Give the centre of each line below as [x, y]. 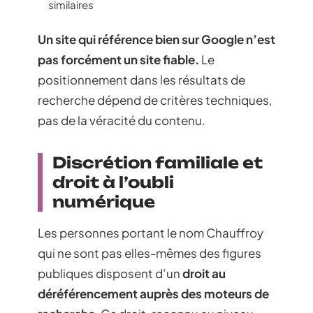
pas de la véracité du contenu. [122, 121]
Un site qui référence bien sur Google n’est [156, 39]
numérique [104, 202]
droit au [204, 274]
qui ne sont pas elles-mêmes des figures [150, 253]
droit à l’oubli [113, 182]
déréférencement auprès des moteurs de [153, 294]
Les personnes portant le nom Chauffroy [151, 233]
